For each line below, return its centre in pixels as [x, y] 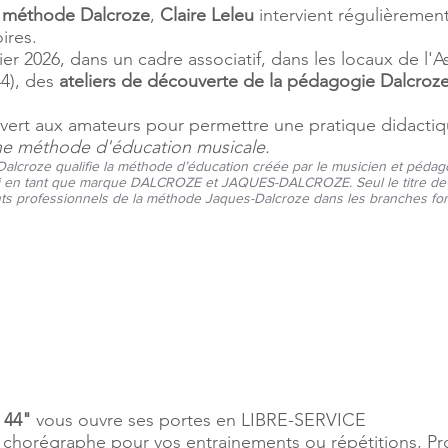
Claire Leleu [207, 15]
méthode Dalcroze [76, 15]
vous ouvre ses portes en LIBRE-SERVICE [198, 420]
